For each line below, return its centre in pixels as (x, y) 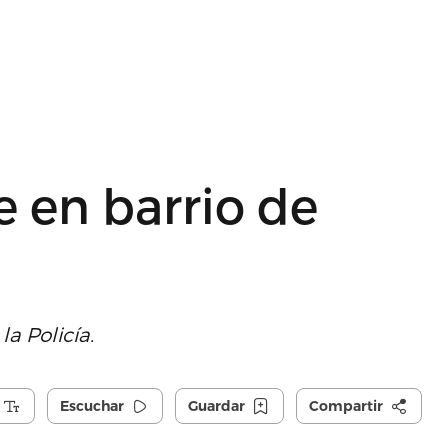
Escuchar (91, 406)
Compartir (345, 406)
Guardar (216, 406)
